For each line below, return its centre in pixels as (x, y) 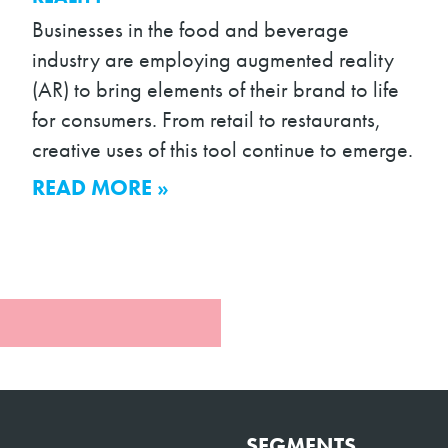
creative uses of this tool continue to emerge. (223, 150)
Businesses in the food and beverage (191, 30)
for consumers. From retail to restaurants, (207, 120)
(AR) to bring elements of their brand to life (216, 90)
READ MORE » (101, 188)
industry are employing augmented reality (213, 60)
